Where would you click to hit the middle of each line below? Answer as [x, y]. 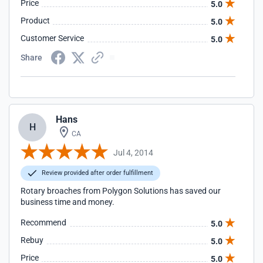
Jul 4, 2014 [133, 152]
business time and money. [68, 202]
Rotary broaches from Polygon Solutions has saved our [121, 191]
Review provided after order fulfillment [97, 173]
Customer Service [52, 38]
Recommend [43, 222]
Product [35, 21]
